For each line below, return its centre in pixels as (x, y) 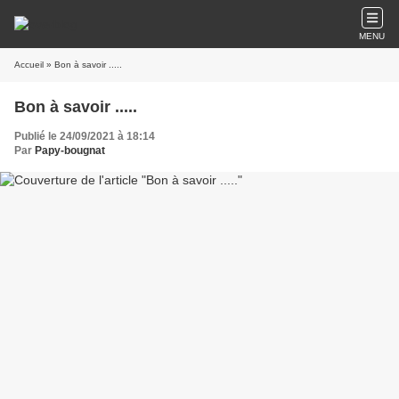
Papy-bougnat (70, 151)
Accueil (29, 65)
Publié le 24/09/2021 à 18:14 (85, 136)
